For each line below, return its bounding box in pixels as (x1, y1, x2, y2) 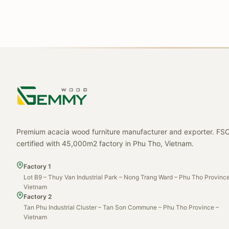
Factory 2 (24, 193, 52, 200)
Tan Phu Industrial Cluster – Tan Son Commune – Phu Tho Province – (24, 203, 219, 211)
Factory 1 (24, 163, 51, 170)
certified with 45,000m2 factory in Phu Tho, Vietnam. (16, 139, 194, 148)
